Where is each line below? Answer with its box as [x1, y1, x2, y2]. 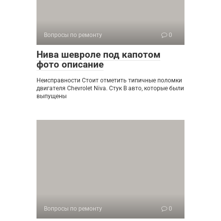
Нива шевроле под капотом [37, 49, 160, 61]
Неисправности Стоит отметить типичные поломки [37, 77, 182, 84]
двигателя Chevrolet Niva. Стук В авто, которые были [37, 85, 184, 92]
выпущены [37, 93, 67, 100]
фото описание [37, 59, 104, 71]
